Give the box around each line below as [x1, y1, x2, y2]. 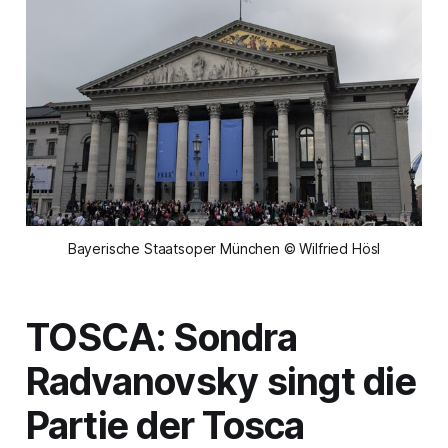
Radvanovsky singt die [25, 358, 416, 404]
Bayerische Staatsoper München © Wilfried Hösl [67, 239, 381, 257]
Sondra [173, 314, 297, 360]
